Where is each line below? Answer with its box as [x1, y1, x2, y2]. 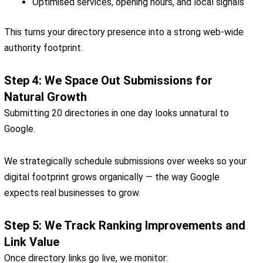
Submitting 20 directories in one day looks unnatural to [4, 107, 229, 119]
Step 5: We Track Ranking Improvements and [4, 218, 245, 233]
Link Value [4, 235, 59, 249]
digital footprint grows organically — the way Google [4, 171, 220, 183]
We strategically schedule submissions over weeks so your [4, 156, 247, 167]
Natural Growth [4, 90, 87, 104]
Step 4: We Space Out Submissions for [4, 73, 213, 88]
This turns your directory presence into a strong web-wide [4, 26, 244, 38]
